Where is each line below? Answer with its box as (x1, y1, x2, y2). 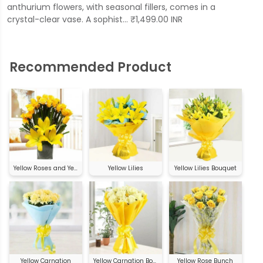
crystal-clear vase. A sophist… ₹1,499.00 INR (6, 13, 183, 25)
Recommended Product (9, 58, 171, 76)
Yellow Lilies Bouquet (174, 163, 237, 173)
